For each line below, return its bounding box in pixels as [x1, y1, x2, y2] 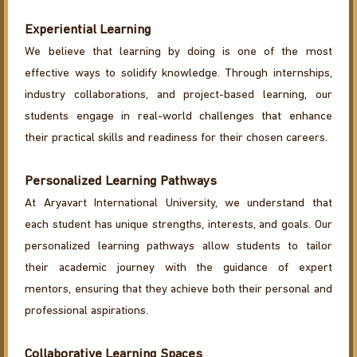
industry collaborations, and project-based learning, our [25, 89, 332, 102]
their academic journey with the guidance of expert [25, 262, 332, 275]
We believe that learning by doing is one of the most [25, 46, 332, 59]
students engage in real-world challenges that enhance [25, 111, 332, 124]
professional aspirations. [25, 305, 149, 318]
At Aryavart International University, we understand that [25, 198, 332, 210]
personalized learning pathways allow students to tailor [25, 241, 332, 253]
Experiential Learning [25, 23, 152, 37]
